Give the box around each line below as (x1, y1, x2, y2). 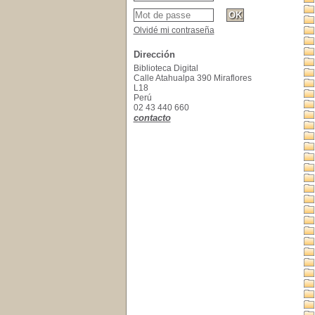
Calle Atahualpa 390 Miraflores (133, 73, 252, 83)
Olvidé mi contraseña (133, 25, 214, 35)
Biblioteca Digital (133, 63, 198, 73)
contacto (133, 112, 171, 123)
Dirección (133, 49, 175, 60)
